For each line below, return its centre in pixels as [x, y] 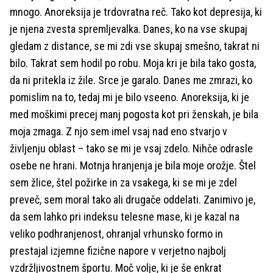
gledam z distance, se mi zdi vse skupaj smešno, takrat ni [135, 46]
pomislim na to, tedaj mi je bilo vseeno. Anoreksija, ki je [129, 97]
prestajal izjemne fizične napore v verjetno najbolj [118, 251]
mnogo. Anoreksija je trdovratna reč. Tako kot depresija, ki [136, 12]
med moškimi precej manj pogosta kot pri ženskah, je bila [134, 114]
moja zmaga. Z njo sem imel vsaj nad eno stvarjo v [119, 131]
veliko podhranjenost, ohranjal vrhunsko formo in [116, 234]
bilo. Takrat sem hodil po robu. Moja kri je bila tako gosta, [133, 63]
